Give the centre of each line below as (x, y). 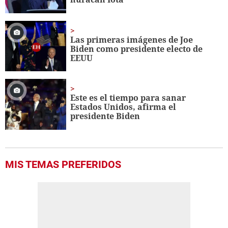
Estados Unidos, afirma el (123, 107)
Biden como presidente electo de (137, 49)
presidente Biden (105, 116)
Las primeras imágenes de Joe (132, 39)
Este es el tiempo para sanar (128, 98)
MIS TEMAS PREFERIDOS (63, 165)
